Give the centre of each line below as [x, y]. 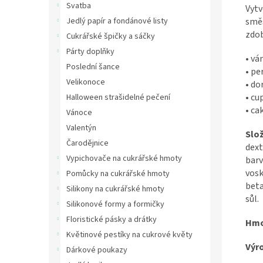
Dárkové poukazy [97, 250]
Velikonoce [86, 82]
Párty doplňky [90, 52]
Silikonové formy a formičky [115, 204]
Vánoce [79, 113]
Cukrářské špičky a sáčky [111, 36]
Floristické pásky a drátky [112, 220]
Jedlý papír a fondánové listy [117, 21]
